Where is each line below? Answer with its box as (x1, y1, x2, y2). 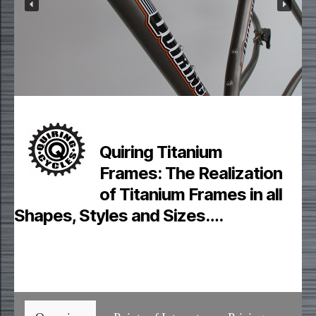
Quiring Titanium (99, 142, 223, 163)
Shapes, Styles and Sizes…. (14, 205, 224, 226)
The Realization (165, 163, 283, 184)
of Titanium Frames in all (99, 184, 283, 205)
